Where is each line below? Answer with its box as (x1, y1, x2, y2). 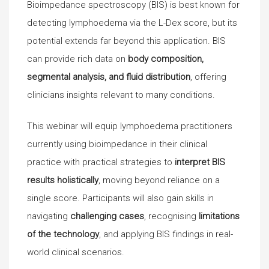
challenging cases (70, 211, 144, 222)
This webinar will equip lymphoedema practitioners (27, 121, 232, 131)
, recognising (144, 211, 199, 222)
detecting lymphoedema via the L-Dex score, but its (27, 17, 237, 28)
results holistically (27, 175, 98, 186)
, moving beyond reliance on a (98, 175, 220, 186)
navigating (27, 211, 70, 222)
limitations (199, 211, 240, 222)
